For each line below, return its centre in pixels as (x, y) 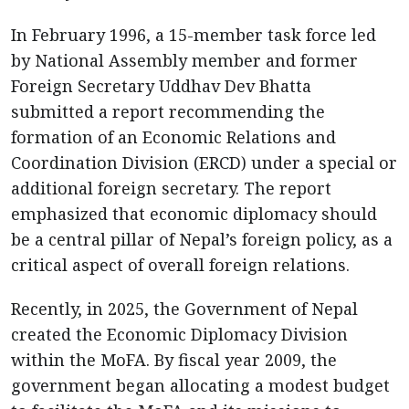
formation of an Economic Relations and (173, 137)
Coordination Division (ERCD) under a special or (204, 163)
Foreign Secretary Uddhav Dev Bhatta (161, 86)
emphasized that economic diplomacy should (194, 214)
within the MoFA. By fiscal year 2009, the (174, 360)
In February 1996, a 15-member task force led (194, 35)
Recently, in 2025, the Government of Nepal (184, 309)
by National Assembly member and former (184, 60)
